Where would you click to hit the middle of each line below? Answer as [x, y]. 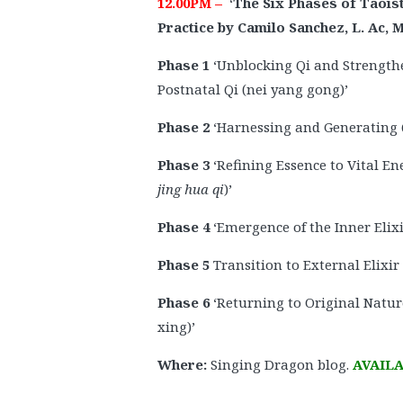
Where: [184, 364]
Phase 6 [184, 302]
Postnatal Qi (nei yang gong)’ [253, 89]
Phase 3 [184, 164]
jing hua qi [191, 188]
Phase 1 [184, 64]
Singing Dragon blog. [282, 364]
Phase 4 [184, 226]
